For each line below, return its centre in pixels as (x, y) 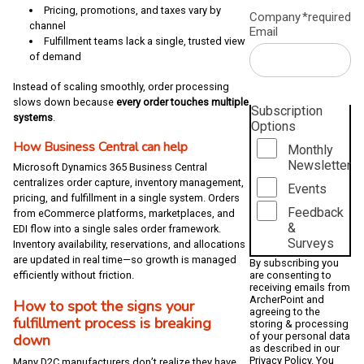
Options (274, 126)
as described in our (295, 348)
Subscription (287, 110)
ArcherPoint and (287, 299)
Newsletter (319, 165)
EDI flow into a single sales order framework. (117, 229)
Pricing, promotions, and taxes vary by (132, 10)
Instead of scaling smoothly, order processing (121, 86)
